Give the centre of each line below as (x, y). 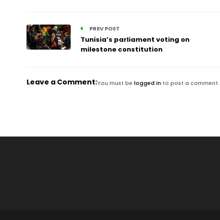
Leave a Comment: (62, 82)
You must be (115, 83)
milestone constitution (121, 49)
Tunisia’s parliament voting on (135, 40)
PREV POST (104, 28)
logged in (147, 83)
